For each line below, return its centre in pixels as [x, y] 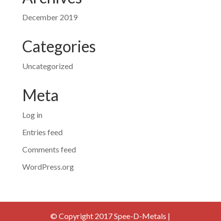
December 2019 [50, 17]
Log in [32, 114]
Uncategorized [47, 66]
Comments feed [49, 149]
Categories [59, 46]
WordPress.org [48, 166]
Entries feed [42, 132]
